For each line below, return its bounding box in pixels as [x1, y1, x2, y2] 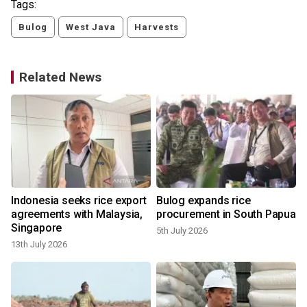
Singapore [11, 221, 62, 235]
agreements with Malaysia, [11, 208, 143, 221]
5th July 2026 [156, 225, 208, 236]
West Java [66, 22, 116, 33]
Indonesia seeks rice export [11, 194, 147, 208]
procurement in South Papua [156, 208, 296, 221]
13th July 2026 [11, 239, 67, 250]
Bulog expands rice [156, 194, 251, 208]
